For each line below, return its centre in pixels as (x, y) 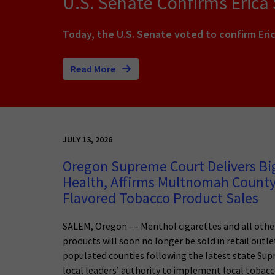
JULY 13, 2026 (87, 139)
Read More (94, 68)
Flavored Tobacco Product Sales (161, 198)
